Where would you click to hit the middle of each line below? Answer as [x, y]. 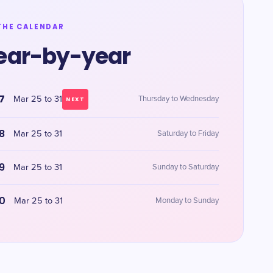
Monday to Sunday [187, 201]
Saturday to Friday [188, 134]
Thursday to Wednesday [178, 99]
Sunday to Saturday [185, 167]
